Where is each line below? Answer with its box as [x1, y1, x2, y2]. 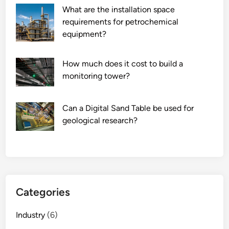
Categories [16, 186, 71, 199]
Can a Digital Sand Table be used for [62, 103, 194, 113]
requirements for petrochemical [62, 16, 179, 27]
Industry [16, 210, 45, 220]
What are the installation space [62, 4, 175, 14]
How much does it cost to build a [62, 58, 184, 68]
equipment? [62, 29, 107, 39]
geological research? [62, 115, 138, 125]
